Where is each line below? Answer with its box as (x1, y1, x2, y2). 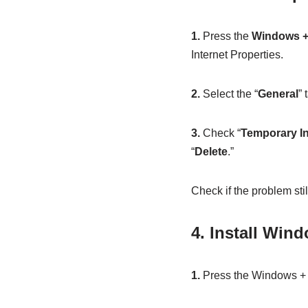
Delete (194, 146, 228, 158)
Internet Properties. (190, 49, 283, 61)
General (257, 88, 298, 100)
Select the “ (199, 88, 258, 100)
